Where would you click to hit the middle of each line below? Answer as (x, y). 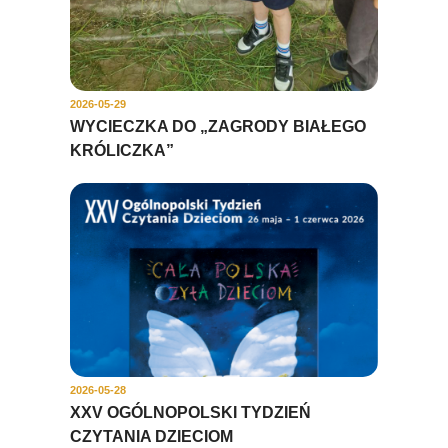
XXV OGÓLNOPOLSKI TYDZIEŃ (190, 412)
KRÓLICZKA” (122, 150)
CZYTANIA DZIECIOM (151, 436)
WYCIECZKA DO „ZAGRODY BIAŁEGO (218, 126)
